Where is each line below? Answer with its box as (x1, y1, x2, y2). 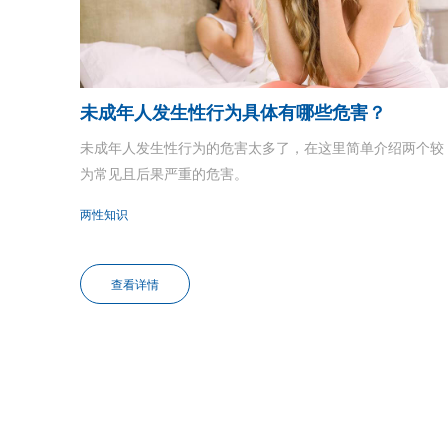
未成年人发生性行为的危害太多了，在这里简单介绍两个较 (80, 140, 444, 157)
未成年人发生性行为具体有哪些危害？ (80, 103, 386, 124)
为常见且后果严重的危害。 (80, 166, 248, 183)
